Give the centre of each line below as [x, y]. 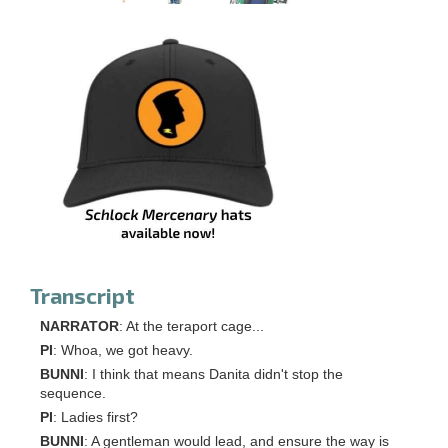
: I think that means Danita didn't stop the [213, 374]
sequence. [73, 393]
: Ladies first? [95, 417]
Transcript [82, 295]
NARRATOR [79, 326]
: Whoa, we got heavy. [123, 350]
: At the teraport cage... [191, 326]
